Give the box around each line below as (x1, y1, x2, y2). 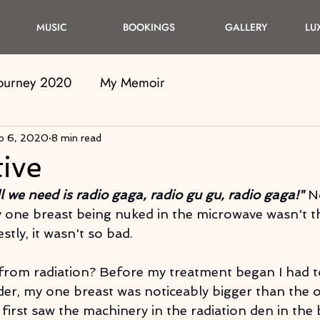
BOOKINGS (122, 20, 175, 34)
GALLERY (224, 20, 267, 34)
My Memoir (100, 73, 165, 92)
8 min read (51, 131, 101, 144)
